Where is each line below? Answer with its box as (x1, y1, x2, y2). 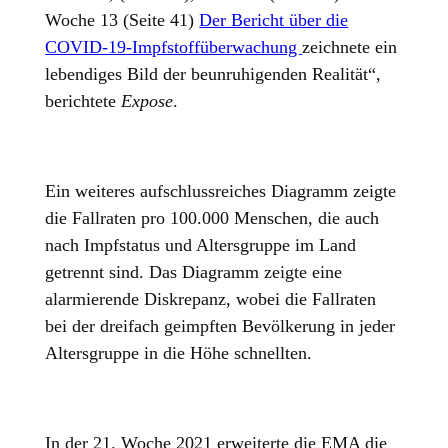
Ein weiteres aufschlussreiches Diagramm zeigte (45, 181, 397, 202)
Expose (121, 91, 174, 112)
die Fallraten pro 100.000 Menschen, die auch (45, 208, 380, 229)
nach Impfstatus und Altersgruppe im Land (45, 235, 357, 256)
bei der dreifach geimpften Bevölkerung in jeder (45, 316, 396, 337)
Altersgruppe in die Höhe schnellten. (45, 343, 313, 364)
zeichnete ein (302, 37, 398, 58)
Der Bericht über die (199, 10, 349, 31)
